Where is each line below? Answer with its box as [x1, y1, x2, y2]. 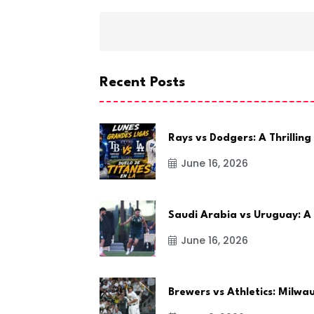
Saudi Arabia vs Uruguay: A [168, 210, 311, 221]
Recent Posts [100, 75, 185, 90]
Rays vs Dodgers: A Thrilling [168, 132, 311, 144]
